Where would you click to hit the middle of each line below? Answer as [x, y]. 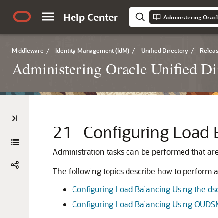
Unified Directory [165, 50]
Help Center [91, 17]
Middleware [28, 50]
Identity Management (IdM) [92, 50]
